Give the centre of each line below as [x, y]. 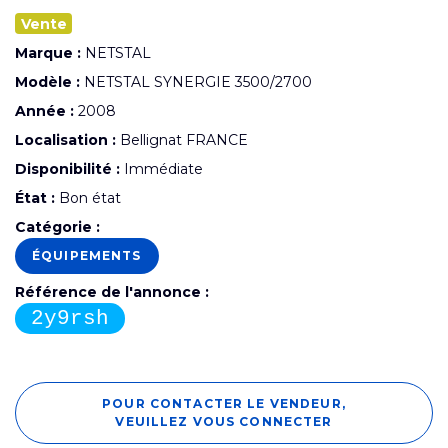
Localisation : [65, 139]
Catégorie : [57, 226]
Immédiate [161, 168]
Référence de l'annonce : [112, 291]
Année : [44, 110]
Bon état [88, 197]
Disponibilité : [67, 168]
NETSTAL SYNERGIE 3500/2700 [196, 81]
